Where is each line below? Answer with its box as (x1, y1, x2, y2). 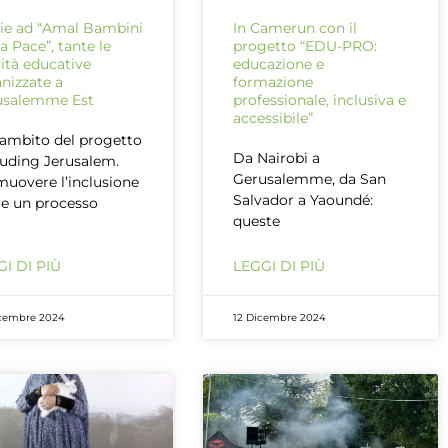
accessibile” (233, 108, 314, 127)
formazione (233, 72, 314, 91)
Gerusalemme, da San (233, 169, 387, 188)
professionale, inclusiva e (233, 90, 407, 109)
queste (233, 211, 281, 230)
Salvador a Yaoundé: (233, 190, 374, 209)
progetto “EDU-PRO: (233, 36, 378, 55)
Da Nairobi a (233, 148, 321, 167)
